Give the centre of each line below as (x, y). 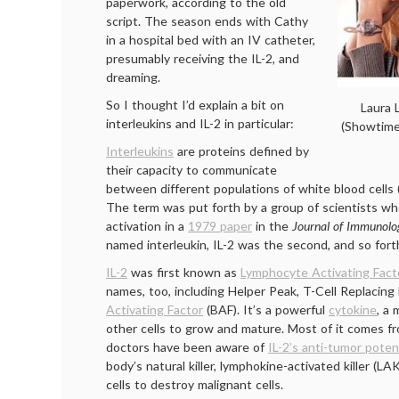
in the (272, 226)
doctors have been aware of (187, 347)
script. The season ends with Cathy (207, 21)
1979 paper (220, 226)
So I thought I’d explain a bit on (195, 105)
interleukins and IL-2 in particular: (200, 123)
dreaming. (133, 77)
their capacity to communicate (191, 170)
